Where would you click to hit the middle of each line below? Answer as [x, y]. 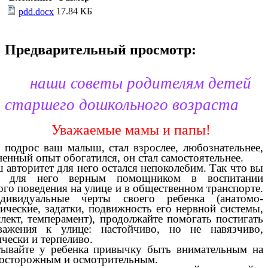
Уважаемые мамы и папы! [108, 130]
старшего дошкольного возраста [122, 105]
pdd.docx [36, 12]
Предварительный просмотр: [100, 50]
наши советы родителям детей [128, 83]
